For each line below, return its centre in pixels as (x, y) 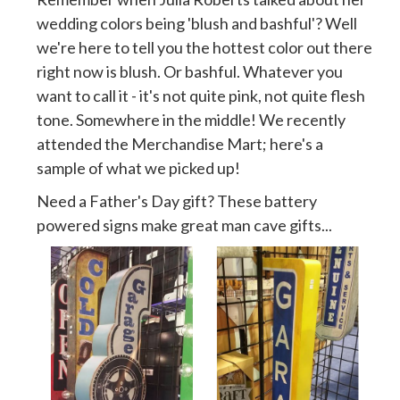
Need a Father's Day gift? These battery (177, 200)
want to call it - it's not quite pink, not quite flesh (201, 95)
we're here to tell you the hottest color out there (204, 47)
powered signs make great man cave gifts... (184, 225)
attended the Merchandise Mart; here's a (180, 143)
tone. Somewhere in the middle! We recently (191, 119)
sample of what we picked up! (138, 167)
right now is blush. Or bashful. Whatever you (190, 71)
